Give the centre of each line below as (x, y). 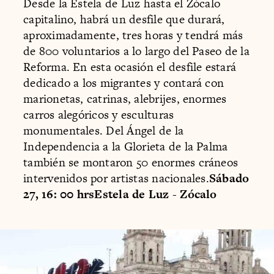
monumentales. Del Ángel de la (104, 130)
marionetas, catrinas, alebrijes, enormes (125, 98)
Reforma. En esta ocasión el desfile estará (130, 67)
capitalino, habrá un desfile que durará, (124, 19)
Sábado (229, 178)
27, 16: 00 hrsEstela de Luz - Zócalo (120, 194)
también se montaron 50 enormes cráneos (131, 162)
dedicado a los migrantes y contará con (124, 83)
